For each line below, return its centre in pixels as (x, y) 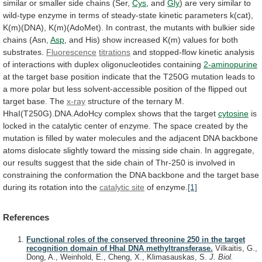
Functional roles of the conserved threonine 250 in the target (136, 240)
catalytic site (122, 187)
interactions (34, 64)
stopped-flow (173, 52)
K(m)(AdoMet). (76, 27)
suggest (59, 162)
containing (182, 64)
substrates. (23, 52)
